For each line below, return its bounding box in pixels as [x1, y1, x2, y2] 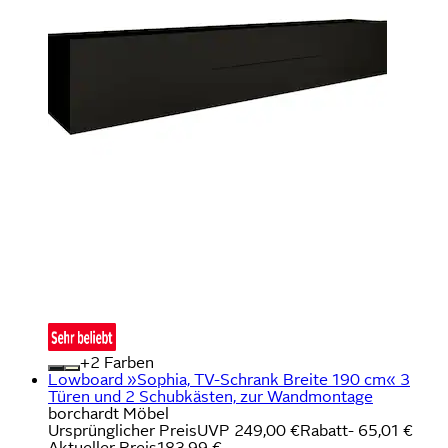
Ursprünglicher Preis [48, 421, 197, 439]
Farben [100, 353, 154, 371]
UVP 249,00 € [197, 421, 300, 439]
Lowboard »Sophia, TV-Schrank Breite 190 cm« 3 [48, 370, 410, 388]
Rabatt [300, 421, 348, 439]
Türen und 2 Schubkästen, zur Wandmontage [48, 387, 373, 405]
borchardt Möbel [48, 404, 169, 422]
